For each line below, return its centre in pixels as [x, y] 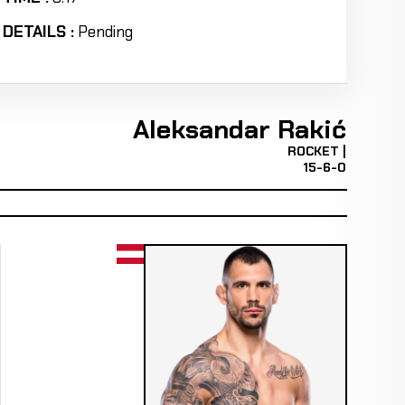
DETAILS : [39, 32]
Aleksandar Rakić [240, 129]
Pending [105, 32]
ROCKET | [317, 151]
